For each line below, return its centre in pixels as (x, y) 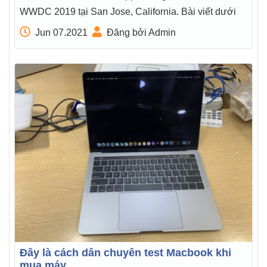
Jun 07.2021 (61, 33)
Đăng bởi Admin (141, 33)
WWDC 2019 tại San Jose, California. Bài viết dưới (128, 12)
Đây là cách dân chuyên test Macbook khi (125, 252)
